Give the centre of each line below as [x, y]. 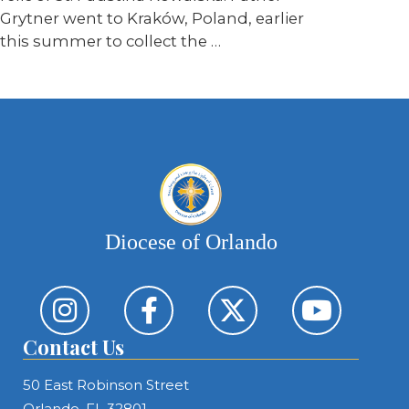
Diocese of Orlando [191, 242]
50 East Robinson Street [106, 385]
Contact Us [73, 347]
